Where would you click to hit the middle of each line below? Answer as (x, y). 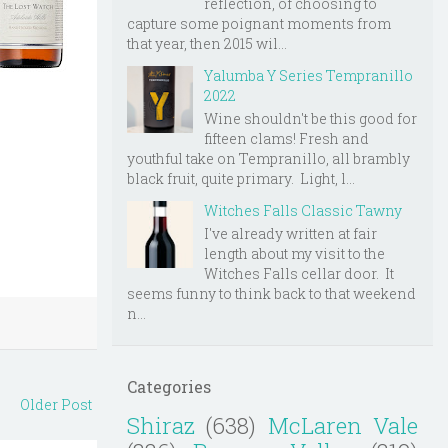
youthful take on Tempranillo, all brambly (268, 159)
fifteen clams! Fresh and (286, 139)
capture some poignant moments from (259, 24)
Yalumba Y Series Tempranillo (308, 76)
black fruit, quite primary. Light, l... (241, 179)
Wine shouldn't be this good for (310, 119)
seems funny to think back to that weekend (271, 293)
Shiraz (161, 425)
